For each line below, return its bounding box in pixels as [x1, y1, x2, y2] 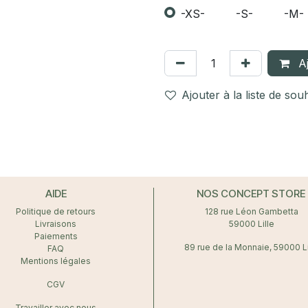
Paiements [34, 231, 78, 241]
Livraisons [35, 219, 76, 229]
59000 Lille [229, 219, 274, 229]
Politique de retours [16, 206, 96, 217]
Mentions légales [21, 256, 91, 266]
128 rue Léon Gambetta [205, 206, 298, 217]
